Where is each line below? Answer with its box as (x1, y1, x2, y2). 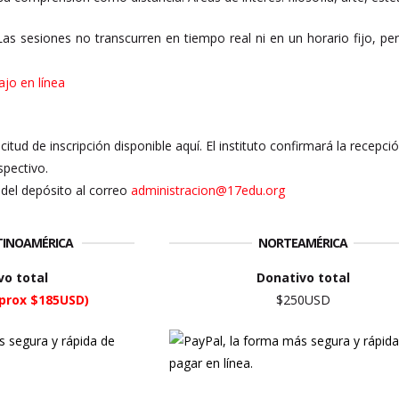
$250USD (275, 291, 330, 308)
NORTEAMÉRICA (258, 233, 348, 251)
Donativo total (256, 269, 350, 286)
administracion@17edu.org (131, 182, 286, 199)
